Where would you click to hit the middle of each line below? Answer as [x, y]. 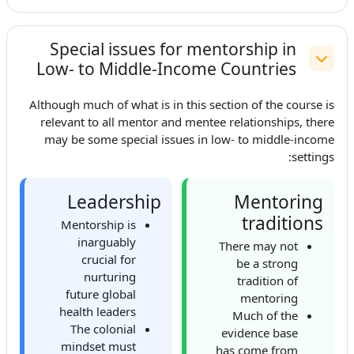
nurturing [110, 277]
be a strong [267, 264]
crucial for [109, 260]
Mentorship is [98, 225]
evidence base [260, 333]
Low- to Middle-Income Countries [166, 69]
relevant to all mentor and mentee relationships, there [187, 122]
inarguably [107, 242]
